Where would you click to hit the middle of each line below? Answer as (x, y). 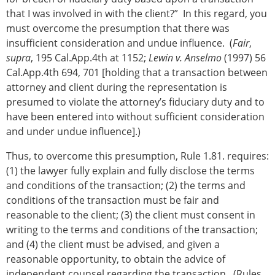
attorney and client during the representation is (117, 87)
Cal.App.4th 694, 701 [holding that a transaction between (137, 73)
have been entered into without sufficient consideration (135, 117)
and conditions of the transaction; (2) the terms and (126, 186)
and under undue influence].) (73, 132)
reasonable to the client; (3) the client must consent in (131, 215)
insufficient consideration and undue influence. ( (119, 43)
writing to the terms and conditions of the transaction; (132, 230)
